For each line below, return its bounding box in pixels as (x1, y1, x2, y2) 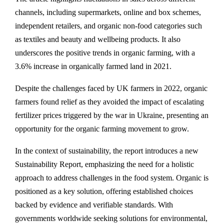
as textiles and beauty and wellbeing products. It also (15, 35, 180, 43)
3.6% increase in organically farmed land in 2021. (15, 62, 171, 70)
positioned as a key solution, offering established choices (15, 187, 193, 195)
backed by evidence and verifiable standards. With (15, 200, 173, 209)
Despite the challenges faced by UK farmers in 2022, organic (15, 84, 207, 92)
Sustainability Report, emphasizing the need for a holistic (15, 160, 194, 168)
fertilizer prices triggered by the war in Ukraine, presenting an (15, 111, 208, 119)
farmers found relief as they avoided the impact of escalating (15, 97, 204, 106)
